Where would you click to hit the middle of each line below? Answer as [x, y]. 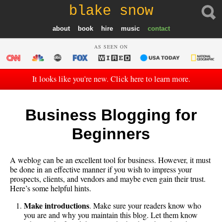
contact [159, 28]
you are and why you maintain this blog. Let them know [111, 215]
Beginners [111, 134]
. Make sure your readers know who [145, 206]
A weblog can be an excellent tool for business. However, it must [110, 160]
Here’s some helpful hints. [51, 188]
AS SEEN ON [111, 46]
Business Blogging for [111, 115]
